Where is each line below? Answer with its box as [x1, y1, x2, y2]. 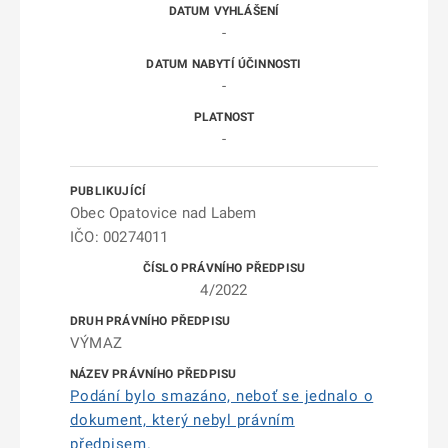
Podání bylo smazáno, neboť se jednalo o [70, 387, 374, 405]
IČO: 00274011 [70, 228, 169, 246]
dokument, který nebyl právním [70, 411, 295, 429]
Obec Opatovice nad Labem [70, 204, 257, 222]
